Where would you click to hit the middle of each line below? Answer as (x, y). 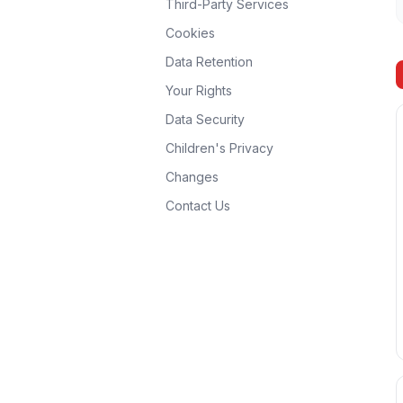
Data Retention (209, 62)
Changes (192, 177)
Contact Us (198, 206)
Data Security (205, 119)
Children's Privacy (219, 148)
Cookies (190, 33)
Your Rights (199, 90)
